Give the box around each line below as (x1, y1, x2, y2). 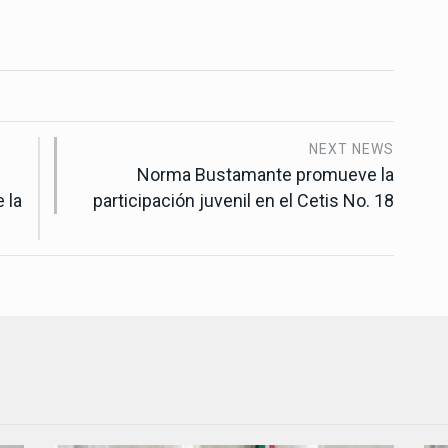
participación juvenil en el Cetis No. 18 (93, 189, 394, 211)
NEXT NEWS (309, 140, 394, 157)
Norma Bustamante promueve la (137, 163, 394, 185)
